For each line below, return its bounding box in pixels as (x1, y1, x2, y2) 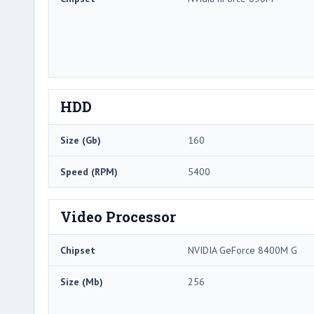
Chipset (60, 243, 95, 257)
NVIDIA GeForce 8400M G (188, 243, 297, 257)
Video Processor (60, 207, 176, 226)
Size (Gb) (60, 133, 101, 146)
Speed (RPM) (60, 165, 118, 178)
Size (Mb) (60, 275, 103, 288)
